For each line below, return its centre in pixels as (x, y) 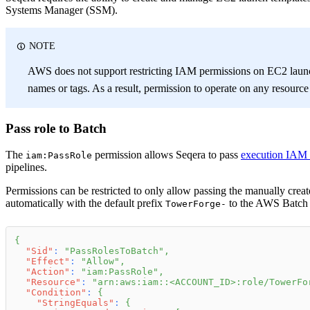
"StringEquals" (75, 303)
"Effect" (48, 262)
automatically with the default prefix (85, 203)
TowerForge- (196, 204)
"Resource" (53, 282)
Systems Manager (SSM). (62, 10)
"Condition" (56, 293)
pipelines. (26, 167)
